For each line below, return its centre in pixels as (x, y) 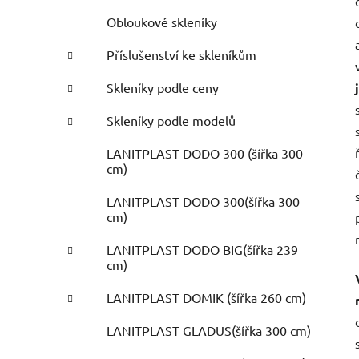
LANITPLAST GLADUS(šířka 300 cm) (209, 331)
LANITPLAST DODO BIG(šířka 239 (202, 250)
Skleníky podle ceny (163, 88)
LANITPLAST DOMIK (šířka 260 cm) (206, 298)
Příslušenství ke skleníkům (182, 55)
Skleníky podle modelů (171, 121)
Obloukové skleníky (162, 22)
